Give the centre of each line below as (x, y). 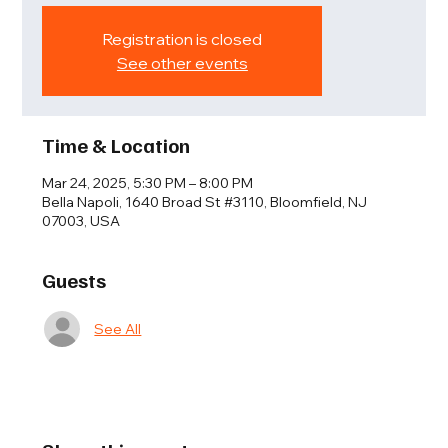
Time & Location (116, 145)
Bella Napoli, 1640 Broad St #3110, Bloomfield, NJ (205, 202)
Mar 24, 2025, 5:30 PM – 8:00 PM (148, 183)
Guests (74, 280)
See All (118, 328)
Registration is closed (182, 39)
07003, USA (81, 221)
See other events (182, 63)
